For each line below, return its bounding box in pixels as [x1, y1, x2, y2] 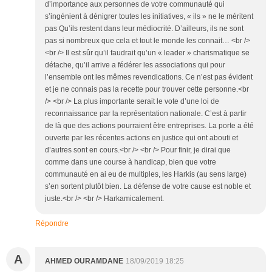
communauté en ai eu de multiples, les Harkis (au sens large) [45, 169, 246, 178]
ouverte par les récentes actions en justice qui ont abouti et [45, 133, 238, 142]
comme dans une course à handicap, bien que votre [45, 157, 216, 166]
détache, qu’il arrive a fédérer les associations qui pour [45, 60, 225, 69]
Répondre [35, 219, 69, 228]
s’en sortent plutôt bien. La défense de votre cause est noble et [45, 182, 251, 191]
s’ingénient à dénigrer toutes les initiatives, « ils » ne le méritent [45, 12, 253, 21]
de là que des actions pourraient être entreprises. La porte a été [45, 121, 254, 130]
